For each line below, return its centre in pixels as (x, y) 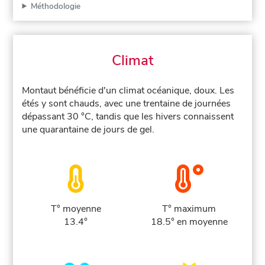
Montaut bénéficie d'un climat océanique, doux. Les (128, 90)
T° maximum (189, 209)
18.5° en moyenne (189, 222)
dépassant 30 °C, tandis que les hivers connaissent (128, 116)
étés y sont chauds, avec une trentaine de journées (127, 103)
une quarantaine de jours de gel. (88, 129)
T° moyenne (76, 209)
